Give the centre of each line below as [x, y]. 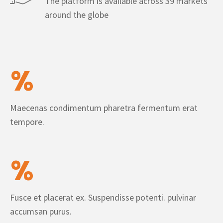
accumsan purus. [41, 211]
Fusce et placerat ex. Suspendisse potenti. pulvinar [103, 197]
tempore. [27, 122]
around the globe [77, 15]
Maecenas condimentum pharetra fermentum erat [104, 108]
